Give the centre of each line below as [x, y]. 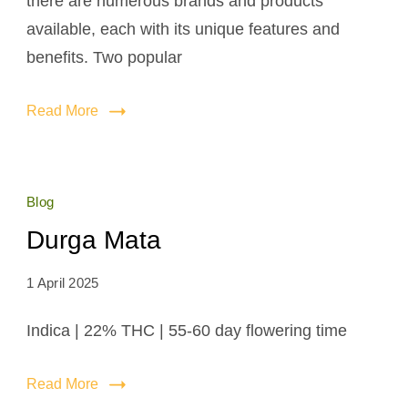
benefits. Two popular [104, 57]
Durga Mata [94, 240]
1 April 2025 [63, 283]
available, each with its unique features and [183, 29]
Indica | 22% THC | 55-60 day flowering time [187, 331]
